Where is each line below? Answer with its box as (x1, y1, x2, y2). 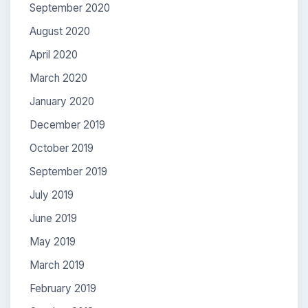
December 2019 (30, 118, 105, 131)
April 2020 (30, 47, 78, 61)
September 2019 (30, 164, 107, 178)
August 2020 (30, 24, 90, 38)
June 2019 (30, 211, 77, 225)
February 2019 (30, 281, 96, 295)
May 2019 (30, 234, 76, 248)
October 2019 (30, 141, 93, 155)
